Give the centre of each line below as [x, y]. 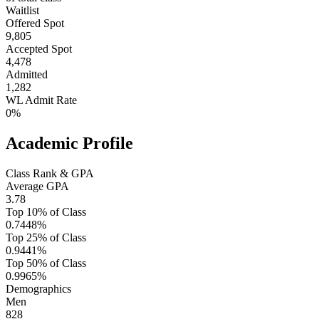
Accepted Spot [39, 48]
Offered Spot [35, 23]
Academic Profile [69, 143]
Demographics [38, 288]
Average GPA [37, 186]
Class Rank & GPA [50, 173]
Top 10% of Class [46, 211]
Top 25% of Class [46, 237]
